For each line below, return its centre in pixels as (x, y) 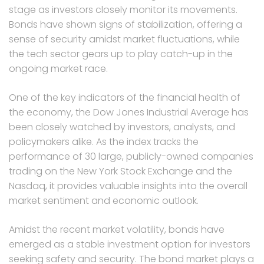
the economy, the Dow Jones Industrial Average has (129, 112)
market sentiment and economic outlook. (104, 200)
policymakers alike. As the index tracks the (104, 141)
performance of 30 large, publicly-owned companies (131, 156)
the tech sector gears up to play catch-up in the (121, 54)
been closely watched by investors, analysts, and (122, 127)
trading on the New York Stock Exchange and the (121, 171)
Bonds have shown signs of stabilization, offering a (126, 24)
